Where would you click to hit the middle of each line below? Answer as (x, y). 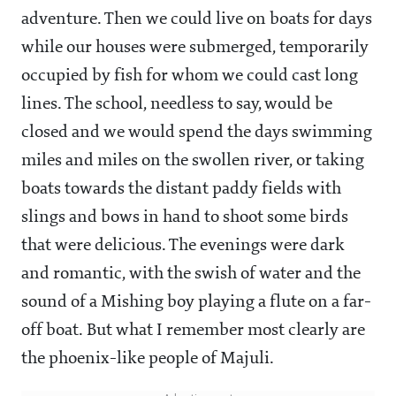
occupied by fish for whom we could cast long (190, 76)
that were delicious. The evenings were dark (183, 246)
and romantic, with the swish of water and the (191, 274)
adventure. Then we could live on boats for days (197, 20)
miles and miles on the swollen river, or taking (193, 161)
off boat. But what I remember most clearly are (193, 331)
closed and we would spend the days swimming (197, 133)
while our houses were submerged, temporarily (195, 48)
